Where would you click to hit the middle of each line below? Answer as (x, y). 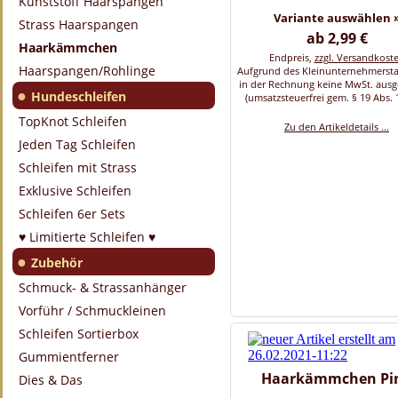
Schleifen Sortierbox (79, 334)
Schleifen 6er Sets (72, 214)
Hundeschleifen (79, 96)
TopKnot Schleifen (73, 121)
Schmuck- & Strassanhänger (103, 287)
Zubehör (57, 263)
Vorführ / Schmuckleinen (92, 310)
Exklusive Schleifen (75, 191)
